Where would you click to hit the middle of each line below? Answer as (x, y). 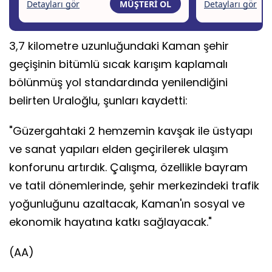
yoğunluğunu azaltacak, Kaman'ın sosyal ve (127, 204)
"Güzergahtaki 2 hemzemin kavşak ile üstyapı (131, 131)
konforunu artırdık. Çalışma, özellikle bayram (128, 168)
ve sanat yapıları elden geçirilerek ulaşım (119, 149)
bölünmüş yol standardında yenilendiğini (118, 83)
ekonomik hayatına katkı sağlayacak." (110, 222)
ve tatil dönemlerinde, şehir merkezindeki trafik (134, 186)
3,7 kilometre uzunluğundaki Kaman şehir (119, 46)
